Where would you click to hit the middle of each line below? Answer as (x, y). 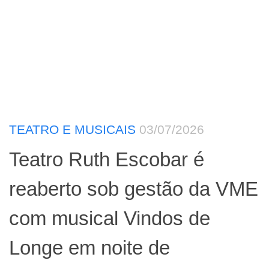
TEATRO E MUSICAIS (72, 130)
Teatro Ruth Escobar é (107, 159)
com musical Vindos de (110, 218)
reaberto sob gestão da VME (134, 189)
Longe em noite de (89, 247)
